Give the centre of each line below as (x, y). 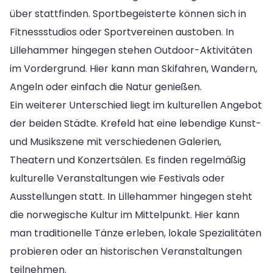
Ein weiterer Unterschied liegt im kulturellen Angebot (136, 105)
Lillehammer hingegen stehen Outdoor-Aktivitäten (131, 50)
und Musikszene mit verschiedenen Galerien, (115, 141)
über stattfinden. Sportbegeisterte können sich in (128, 13)
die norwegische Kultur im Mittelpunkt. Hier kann (125, 214)
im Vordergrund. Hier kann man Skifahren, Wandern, (133, 68)
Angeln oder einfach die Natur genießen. (106, 87)
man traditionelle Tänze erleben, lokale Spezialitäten (136, 233)
